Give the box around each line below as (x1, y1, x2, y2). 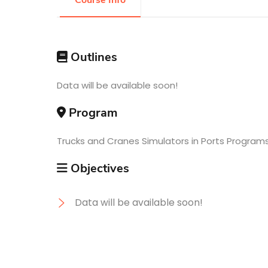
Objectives (67, 160, 129, 176)
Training (18, 68, 100, 98)
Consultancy (18, 115, 145, 144)
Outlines (67, 48, 117, 65)
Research (18, 22, 112, 51)
